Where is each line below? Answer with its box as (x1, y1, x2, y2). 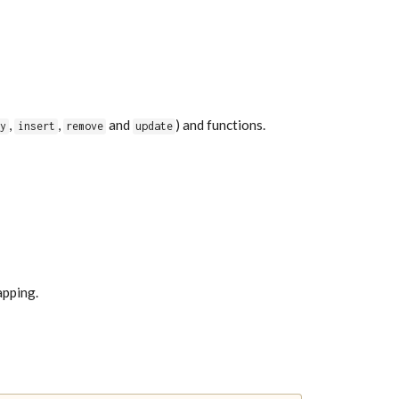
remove (65, 119, 103, 134)
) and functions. (175, 117, 265, 134)
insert (17, 119, 55, 134)
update (134, 119, 173, 134)
